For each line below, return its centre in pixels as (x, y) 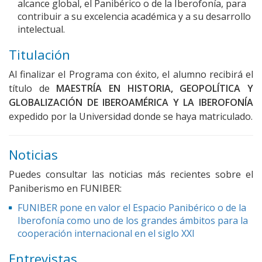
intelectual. (41, 30)
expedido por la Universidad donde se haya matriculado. (131, 117)
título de (33, 89)
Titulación (39, 55)
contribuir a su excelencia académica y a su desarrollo (134, 17)
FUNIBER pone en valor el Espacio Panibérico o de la (132, 208)
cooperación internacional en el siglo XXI (106, 234)
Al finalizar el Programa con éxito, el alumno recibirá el (131, 75)
